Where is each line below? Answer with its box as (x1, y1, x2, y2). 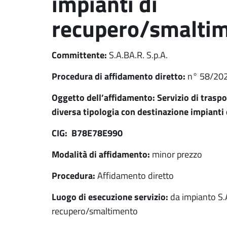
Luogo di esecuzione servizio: (52, 190, 168, 203)
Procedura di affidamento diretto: (52, 69, 185, 83)
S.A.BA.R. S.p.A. (109, 49, 168, 61)
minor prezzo (150, 148, 202, 160)
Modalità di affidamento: (52, 147, 150, 161)
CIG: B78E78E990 (52, 126, 123, 139)
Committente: (52, 48, 109, 61)
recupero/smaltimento (52, 205, 138, 217)
